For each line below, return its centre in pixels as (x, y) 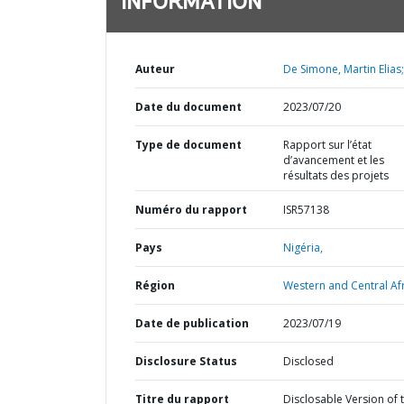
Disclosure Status (186, 361)
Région (155, 285)
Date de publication (192, 323)
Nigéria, (303, 248)
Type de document (188, 145)
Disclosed (308, 361)
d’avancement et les (333, 160)
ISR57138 (306, 210)
